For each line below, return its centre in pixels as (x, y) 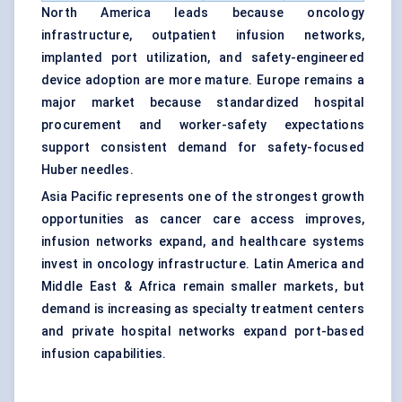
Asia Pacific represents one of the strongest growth (203, 197)
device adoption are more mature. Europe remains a (203, 80)
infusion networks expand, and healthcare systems (203, 242)
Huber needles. (87, 170)
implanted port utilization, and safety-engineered (203, 58)
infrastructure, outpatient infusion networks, (203, 35)
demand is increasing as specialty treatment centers (203, 309)
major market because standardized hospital (203, 103)
